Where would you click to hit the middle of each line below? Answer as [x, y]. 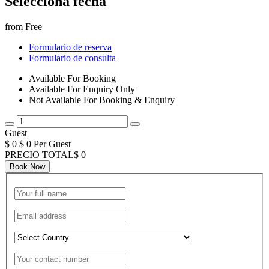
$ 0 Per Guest [45, 144]
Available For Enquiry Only [82, 89]
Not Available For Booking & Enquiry [102, 100]
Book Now [27, 167]
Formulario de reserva [70, 47]
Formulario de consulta [72, 58]
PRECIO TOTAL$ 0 [45, 155]
